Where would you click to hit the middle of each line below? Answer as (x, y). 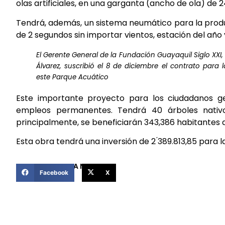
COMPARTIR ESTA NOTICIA (63, 166)
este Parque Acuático (72, 77)
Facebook (54, 172)
